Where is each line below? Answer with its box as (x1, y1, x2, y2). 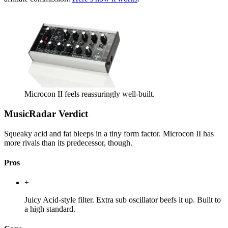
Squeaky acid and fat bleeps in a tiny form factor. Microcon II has (4, 129, 214, 138)
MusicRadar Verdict (4, 108, 88, 119)
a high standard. (24, 205, 75, 214)
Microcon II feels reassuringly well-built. (24, 90, 155, 99)
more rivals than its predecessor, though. (4, 138, 132, 147)
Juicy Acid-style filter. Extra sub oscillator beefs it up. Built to (24, 195, 221, 205)
